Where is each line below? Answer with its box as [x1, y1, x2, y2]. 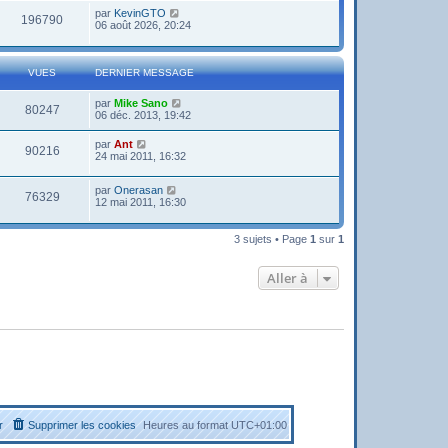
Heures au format [143, 419, 232, 432]
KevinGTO [114, 7, 166, 19]
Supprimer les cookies [28, 419, 137, 432]
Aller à [267, 268, 308, 287]
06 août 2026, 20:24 [95, 19, 191, 31]
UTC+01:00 [231, 419, 288, 432]
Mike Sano [114, 96, 168, 109]
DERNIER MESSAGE [95, 66, 194, 78]
